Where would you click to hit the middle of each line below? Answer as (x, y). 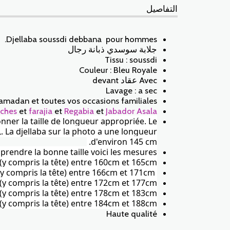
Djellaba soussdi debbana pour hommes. (82, 39)
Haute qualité (132, 213)
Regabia (79, 111)
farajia (41, 111)
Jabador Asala (131, 111)
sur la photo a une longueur (102, 131)
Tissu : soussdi (131, 59)
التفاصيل (162, 8)
